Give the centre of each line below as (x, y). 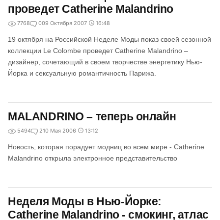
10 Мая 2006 (59, 131)
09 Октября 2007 (64, 23)
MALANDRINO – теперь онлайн (92, 116)
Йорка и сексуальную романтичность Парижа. (82, 73)
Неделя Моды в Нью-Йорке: (85, 201)
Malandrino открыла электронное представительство (93, 158)
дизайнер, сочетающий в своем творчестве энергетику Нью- (105, 62)
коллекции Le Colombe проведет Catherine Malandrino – (98, 51)
